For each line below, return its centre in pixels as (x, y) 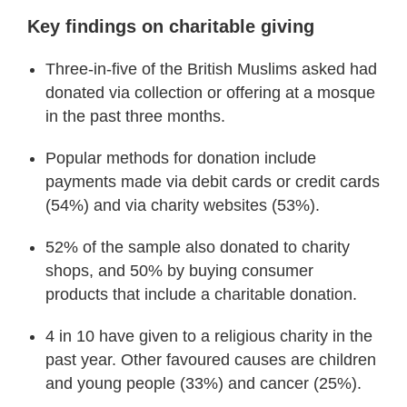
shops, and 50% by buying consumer (179, 270)
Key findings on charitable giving (171, 26)
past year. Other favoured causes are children (211, 359)
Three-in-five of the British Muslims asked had (211, 69)
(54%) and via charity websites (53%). (183, 205)
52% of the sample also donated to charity (198, 247)
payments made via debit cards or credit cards (213, 181)
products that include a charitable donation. (201, 294)
